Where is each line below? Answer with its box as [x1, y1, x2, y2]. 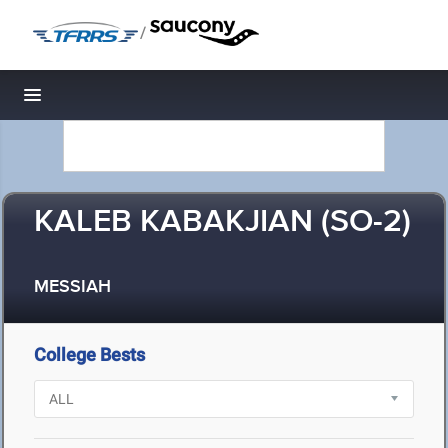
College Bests [34, 344, 145, 365]
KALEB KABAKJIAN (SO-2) [34, 202, 411, 243]
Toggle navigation [33, 90, 168, 111]
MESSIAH [34, 276, 111, 299]
